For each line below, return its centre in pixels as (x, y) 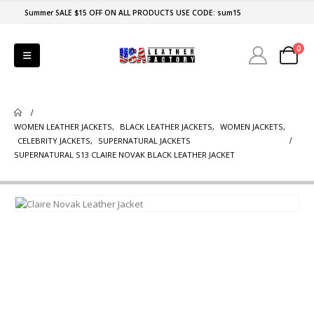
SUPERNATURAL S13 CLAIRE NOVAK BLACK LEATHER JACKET (124, 155)
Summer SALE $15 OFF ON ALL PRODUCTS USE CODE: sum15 (133, 13)
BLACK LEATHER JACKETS (166, 127)
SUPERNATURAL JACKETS (144, 141)
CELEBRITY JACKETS (54, 141)
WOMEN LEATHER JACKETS (63, 127)
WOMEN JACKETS (252, 127)
